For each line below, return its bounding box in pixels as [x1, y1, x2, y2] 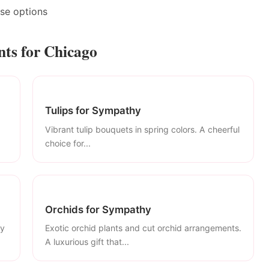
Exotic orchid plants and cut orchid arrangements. [45, 223, 241, 234]
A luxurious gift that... [45, 237, 129, 247]
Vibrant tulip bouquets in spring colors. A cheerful [45, 124, 240, 134]
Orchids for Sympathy [45, 203, 151, 216]
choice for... [45, 138, 91, 148]
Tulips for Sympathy [45, 104, 141, 116]
